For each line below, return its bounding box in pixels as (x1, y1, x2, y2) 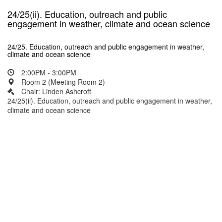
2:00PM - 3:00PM (19, 67, 76, 77)
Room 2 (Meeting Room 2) (19, 77, 105, 87)
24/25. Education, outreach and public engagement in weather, (7, 42, 204, 52)
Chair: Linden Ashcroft (21, 86, 91, 96)
